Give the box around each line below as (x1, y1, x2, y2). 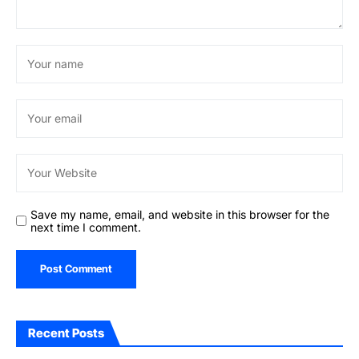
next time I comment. (30, 220, 141, 234)
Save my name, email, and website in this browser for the (30, 207, 329, 221)
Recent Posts (28, 325, 104, 341)
